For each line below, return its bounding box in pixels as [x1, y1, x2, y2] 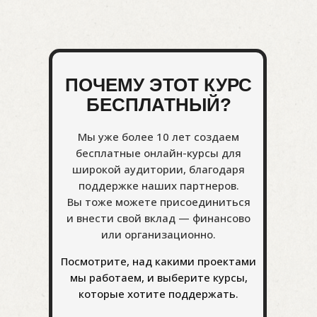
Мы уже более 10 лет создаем [78, 129, 239, 144]
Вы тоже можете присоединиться [67, 195, 250, 209]
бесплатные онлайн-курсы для [76, 146, 241, 160]
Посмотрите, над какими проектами [61, 254, 256, 268]
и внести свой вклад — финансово [67, 211, 250, 225]
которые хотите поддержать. [79, 287, 238, 301]
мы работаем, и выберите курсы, [69, 270, 248, 284]
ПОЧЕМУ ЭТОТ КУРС [65, 74, 252, 96]
